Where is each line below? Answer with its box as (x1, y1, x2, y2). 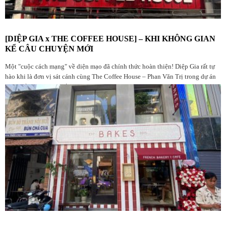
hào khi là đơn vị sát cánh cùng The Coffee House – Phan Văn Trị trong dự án (5, 73, 216, 81)
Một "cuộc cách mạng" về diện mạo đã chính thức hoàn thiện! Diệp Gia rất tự (5, 63, 215, 71)
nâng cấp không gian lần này (5, 83, 84, 91)
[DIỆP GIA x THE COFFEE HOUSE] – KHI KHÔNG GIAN (5, 34, 215, 43)
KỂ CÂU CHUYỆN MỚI (5, 44, 93, 53)
